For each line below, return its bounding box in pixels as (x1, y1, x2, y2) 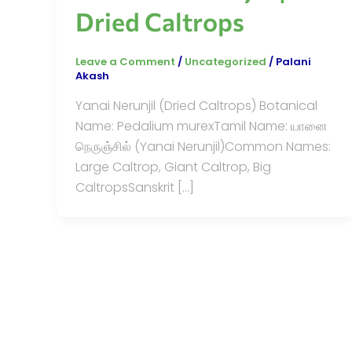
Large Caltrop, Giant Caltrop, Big (75, 158, 271, 177)
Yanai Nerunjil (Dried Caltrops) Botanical (75, 97, 317, 115)
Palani (276, 54, 311, 70)
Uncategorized (185, 54, 266, 70)
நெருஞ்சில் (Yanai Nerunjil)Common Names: (75, 137, 331, 156)
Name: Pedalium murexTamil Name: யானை (75, 117, 328, 136)
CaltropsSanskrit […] (75, 178, 194, 197)
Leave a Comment (75, 54, 175, 70)
